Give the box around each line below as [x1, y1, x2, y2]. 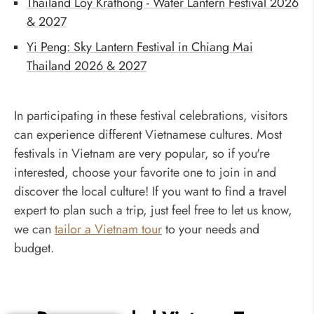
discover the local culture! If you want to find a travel [14, 182, 287, 201]
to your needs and [162, 220, 259, 239]
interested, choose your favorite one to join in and [14, 163, 276, 182]
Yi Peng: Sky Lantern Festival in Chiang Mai [27, 38, 253, 57]
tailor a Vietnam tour [55, 220, 162, 239]
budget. [14, 239, 54, 258]
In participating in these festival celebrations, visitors [14, 107, 287, 125]
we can [14, 220, 55, 239]
